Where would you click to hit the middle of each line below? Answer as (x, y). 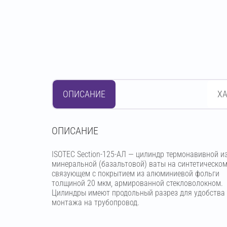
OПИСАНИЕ (75, 131)
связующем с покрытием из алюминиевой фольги (136, 174)
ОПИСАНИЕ (84, 94)
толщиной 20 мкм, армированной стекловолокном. (137, 183)
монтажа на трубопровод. (96, 202)
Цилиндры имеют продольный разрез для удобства (138, 193)
